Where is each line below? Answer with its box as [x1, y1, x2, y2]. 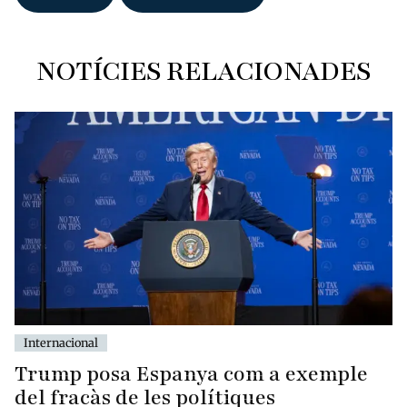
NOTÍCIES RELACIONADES [35, 53, 372, 91]
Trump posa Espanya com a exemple [15, 359, 368, 388]
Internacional [24, 334, 98, 350]
